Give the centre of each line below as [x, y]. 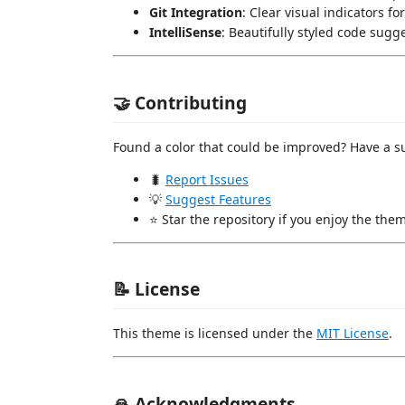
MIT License [353, 333]
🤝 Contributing [180, 102]
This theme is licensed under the [215, 333]
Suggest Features [218, 199]
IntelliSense [185, 32]
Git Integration [196, 12]
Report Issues [207, 179]
